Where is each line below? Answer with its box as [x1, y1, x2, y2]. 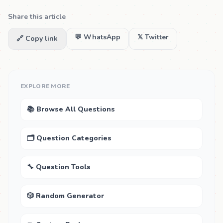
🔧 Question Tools [27, 162, 91, 172]
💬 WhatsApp [75, 32, 120, 42]
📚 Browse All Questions [27, 105, 115, 114]
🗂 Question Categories [27, 133, 111, 143]
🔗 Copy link [16, 34, 58, 43]
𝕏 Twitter [137, 32, 169, 42]
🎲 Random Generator [27, 191, 104, 201]
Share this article [8, 12, 66, 21]
